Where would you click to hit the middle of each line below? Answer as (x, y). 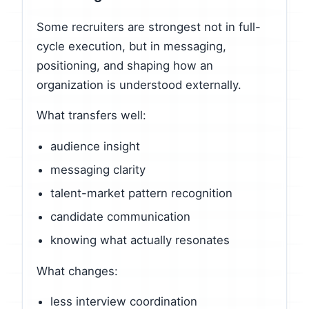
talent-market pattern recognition (141, 193)
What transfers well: (91, 116)
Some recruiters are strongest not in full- (149, 27)
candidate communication (120, 216)
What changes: (77, 271)
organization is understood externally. (139, 84)
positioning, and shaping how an (125, 65)
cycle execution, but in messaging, (131, 46)
